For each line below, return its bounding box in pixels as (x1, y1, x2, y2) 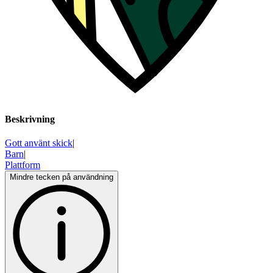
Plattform (5, 160, 40, 171)
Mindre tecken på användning (10, 172, 113, 182)
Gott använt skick (5, 138, 73, 149)
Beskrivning (5, 114, 55, 125)
